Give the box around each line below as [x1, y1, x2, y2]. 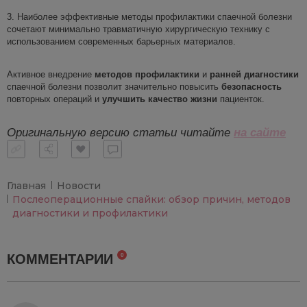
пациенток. [217, 93, 265, 104]
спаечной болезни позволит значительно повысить [7, 81, 221, 92]
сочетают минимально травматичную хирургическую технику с [7, 23, 270, 34]
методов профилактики [95, 69, 199, 79]
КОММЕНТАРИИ [7, 251, 117, 267]
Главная [7, 179, 46, 192]
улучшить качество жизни [102, 93, 217, 104]
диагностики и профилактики [12, 206, 168, 219]
